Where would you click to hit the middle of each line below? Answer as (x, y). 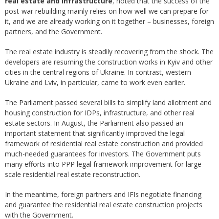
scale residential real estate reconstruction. (73, 175)
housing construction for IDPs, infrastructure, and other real (100, 113)
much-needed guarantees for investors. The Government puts (103, 154)
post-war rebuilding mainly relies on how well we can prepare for (107, 11)
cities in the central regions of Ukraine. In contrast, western (98, 72)
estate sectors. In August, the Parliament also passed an (94, 123)
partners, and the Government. (54, 32)
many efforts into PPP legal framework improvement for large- (104, 164)
